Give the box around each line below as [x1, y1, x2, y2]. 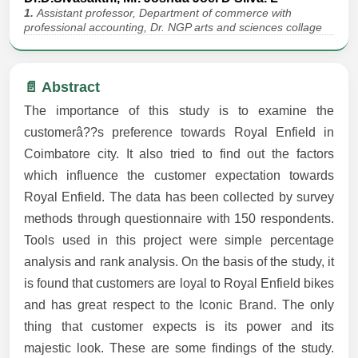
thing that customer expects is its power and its [24, 320, 334, 334]
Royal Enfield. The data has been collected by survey [24, 190, 334, 205]
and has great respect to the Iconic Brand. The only [24, 298, 334, 312]
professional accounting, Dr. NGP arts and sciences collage [24, 21, 322, 34]
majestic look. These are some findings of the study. [24, 341, 334, 356]
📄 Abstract [24, 79, 100, 96]
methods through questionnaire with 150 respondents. [24, 212, 334, 226]
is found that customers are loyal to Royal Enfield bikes [24, 276, 334, 291]
